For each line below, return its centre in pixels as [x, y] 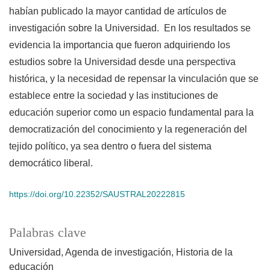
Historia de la [204, 253]
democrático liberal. [51, 163]
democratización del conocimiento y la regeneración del [128, 130]
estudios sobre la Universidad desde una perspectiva [122, 62]
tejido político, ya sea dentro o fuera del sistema [110, 146]
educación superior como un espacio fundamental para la [131, 113]
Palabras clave [48, 233]
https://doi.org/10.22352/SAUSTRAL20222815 [97, 194]
